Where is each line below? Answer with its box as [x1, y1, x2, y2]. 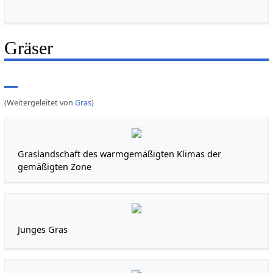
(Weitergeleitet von [4, 96, 75, 108]
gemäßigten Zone [18, 161, 92, 173]
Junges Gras [18, 223, 68, 235]
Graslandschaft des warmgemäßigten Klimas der [18, 148, 222, 160]
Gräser [4, 37, 53, 58]
